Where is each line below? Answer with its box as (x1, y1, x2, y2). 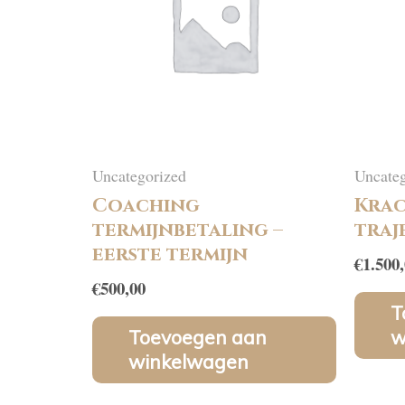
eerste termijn (92, 242, 248, 268)
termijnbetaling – (92, 218, 283, 244)
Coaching (92, 193, 200, 220)
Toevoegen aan (128, 325, 267, 350)
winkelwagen (128, 350, 249, 374)
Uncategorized (92, 165, 186, 187)
